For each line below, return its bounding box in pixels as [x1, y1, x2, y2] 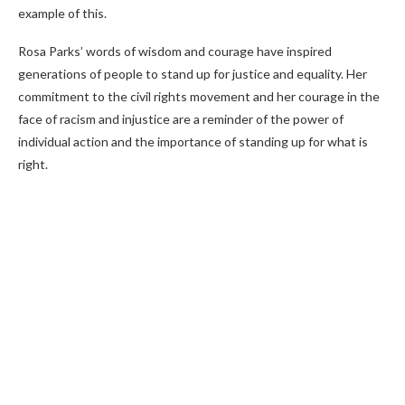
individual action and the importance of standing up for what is [18, 134, 368, 149]
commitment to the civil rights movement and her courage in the [18, 89, 380, 104]
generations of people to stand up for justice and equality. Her [18, 66, 367, 81]
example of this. [18, 5, 107, 21]
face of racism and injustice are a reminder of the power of [18, 111, 344, 127]
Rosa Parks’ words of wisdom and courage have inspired [18, 43, 332, 59]
